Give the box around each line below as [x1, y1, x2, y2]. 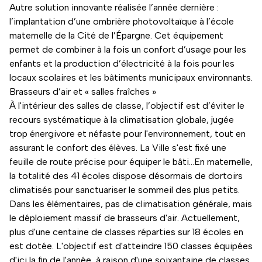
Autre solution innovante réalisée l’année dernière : [9, 1, 219, 13]
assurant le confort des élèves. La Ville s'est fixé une [9, 142, 226, 153]
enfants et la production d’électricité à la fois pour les [9, 57, 235, 69]
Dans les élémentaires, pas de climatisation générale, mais [9, 198, 252, 209]
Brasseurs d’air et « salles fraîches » [9, 85, 156, 97]
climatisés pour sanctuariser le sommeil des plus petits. [9, 184, 240, 195]
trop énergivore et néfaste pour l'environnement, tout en [9, 127, 246, 139]
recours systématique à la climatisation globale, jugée [9, 113, 234, 125]
